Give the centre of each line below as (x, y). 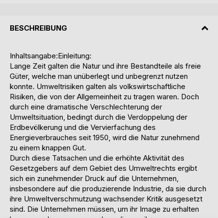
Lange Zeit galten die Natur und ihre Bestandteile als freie (105, 66)
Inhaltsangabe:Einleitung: (52, 56)
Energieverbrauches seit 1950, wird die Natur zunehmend (105, 138)
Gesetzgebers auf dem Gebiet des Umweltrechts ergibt (103, 168)
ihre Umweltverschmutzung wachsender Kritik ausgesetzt (106, 199)
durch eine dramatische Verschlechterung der (86, 107)
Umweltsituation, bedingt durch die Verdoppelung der (99, 117)
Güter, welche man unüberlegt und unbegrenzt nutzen (99, 76)
